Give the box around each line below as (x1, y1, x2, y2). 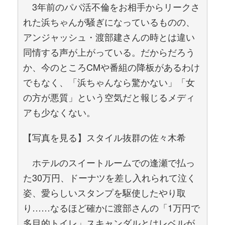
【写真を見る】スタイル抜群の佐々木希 (23, 131, 186, 144)
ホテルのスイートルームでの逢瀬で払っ (23, 156, 195, 169)
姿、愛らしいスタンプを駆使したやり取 (23, 186, 186, 199)
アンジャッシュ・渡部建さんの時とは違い (23, 30, 195, 43)
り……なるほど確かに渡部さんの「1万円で (23, 201, 200, 214)
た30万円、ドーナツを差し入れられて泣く (23, 171, 196, 184)
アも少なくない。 (23, 105, 95, 119)
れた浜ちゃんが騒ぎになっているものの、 (23, 15, 195, 28)
